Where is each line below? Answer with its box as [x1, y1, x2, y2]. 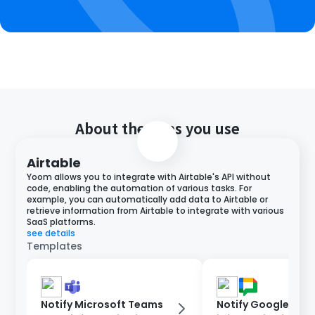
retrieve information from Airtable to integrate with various [27, 205, 285, 217]
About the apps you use [75, 118, 240, 139]
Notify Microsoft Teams [41, 297, 164, 311]
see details [27, 227, 76, 240]
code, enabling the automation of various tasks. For [27, 182, 252, 195]
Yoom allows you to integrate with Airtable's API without [27, 171, 271, 184]
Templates [27, 239, 83, 254]
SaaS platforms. [27, 216, 96, 229]
